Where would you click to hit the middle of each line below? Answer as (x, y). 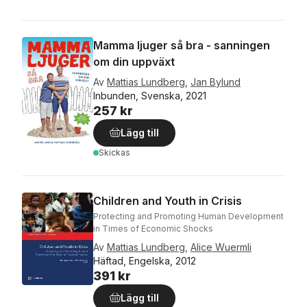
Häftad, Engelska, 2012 (145, 261)
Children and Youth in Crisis (168, 201)
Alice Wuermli (221, 247)
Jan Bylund (216, 82)
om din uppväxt (134, 62)
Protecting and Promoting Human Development (188, 216)
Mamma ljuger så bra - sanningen (182, 45)
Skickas (114, 152)
